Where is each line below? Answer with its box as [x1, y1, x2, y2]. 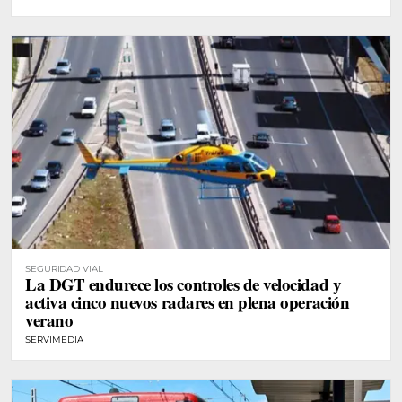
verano [25, 307, 74, 332]
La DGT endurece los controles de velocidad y [25, 271, 342, 296]
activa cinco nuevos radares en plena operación [25, 289, 350, 314]
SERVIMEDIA [25, 333, 83, 345]
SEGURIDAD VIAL [25, 262, 103, 275]
